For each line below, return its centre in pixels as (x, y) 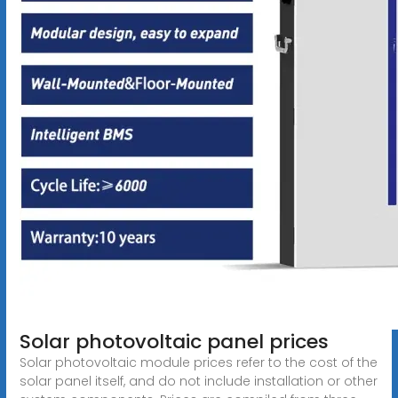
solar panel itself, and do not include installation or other (198, 381)
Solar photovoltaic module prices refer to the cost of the (198, 362)
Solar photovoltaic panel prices (174, 341)
